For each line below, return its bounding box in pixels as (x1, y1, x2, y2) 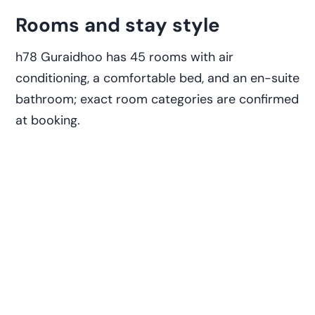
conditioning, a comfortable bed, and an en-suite (15, 69, 300, 86)
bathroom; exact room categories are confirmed (15, 90, 299, 108)
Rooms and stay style (15, 12, 220, 38)
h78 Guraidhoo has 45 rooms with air (15, 48, 233, 65)
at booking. (15, 111, 80, 129)
